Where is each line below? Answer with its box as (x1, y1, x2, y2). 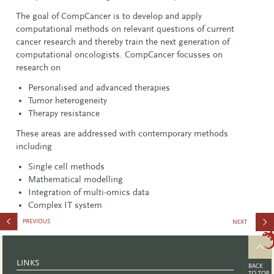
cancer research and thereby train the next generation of (15, 36, 229, 46)
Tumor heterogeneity (28, 95, 107, 105)
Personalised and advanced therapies (28, 82, 170, 92)
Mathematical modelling (28, 174, 123, 184)
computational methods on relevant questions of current (15, 23, 234, 34)
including (15, 141, 52, 151)
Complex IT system (28, 199, 102, 210)
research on (15, 62, 61, 72)
